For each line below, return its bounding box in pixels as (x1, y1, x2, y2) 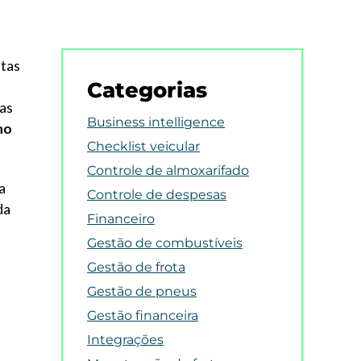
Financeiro (87, 211, 155, 226)
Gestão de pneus (87, 284, 197, 299)
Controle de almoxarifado (87, 163, 249, 178)
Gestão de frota (87, 259, 185, 275)
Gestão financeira (87, 308, 198, 323)
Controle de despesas (87, 187, 226, 202)
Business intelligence (87, 114, 225, 130)
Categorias (87, 77, 207, 103)
